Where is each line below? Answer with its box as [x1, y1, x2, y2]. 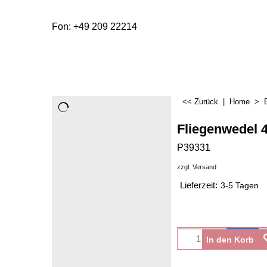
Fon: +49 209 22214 [52, 21, 137, 32]
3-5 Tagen [221, 181, 259, 191]
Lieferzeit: [180, 181, 218, 191]
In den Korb [206, 235, 254, 245]
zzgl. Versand [177, 163, 216, 170]
